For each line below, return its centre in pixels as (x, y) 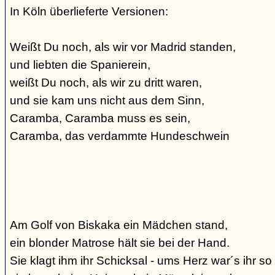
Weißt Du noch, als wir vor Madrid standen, (123, 47)
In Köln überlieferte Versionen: (89, 11)
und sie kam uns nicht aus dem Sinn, (107, 100)
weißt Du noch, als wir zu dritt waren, (106, 83)
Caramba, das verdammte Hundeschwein (120, 136)
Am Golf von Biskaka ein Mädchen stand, (119, 225)
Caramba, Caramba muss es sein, (100, 118)
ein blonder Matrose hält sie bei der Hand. (120, 243)
